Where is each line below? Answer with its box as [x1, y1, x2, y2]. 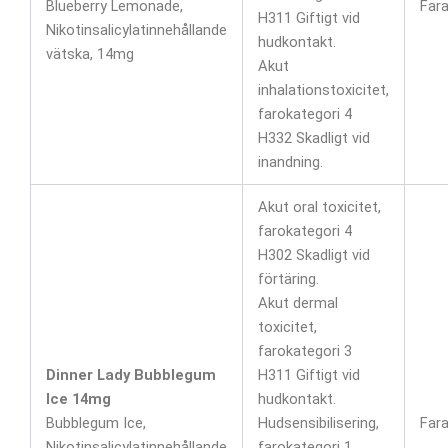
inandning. [257, 152, 323, 171]
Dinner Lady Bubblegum [45, 365, 216, 384]
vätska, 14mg [45, 44, 134, 63]
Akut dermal [257, 293, 338, 312]
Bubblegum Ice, [45, 413, 146, 432]
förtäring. [257, 269, 319, 288]
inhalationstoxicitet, [257, 80, 389, 99]
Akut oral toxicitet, [257, 197, 381, 216]
